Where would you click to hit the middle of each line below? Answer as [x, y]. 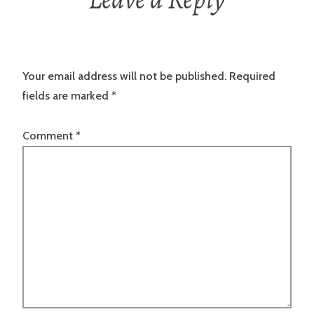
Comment [49, 135]
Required [252, 76]
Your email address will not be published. [124, 76]
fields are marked [67, 96]
